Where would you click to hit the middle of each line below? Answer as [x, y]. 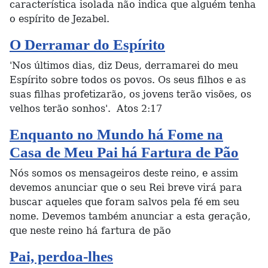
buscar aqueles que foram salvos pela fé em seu [124, 202]
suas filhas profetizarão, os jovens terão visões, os [130, 94]
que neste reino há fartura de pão [90, 231]
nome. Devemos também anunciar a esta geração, [130, 216]
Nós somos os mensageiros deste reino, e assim [124, 173]
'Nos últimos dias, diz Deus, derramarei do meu [124, 66]
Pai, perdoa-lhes [61, 256]
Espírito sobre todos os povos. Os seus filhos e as [128, 80]
